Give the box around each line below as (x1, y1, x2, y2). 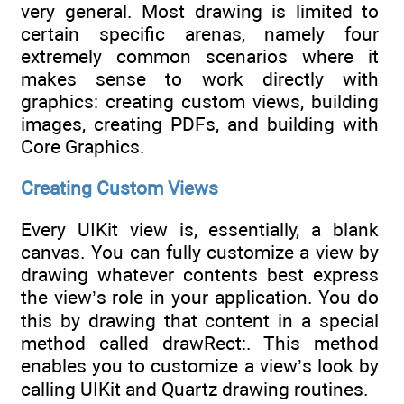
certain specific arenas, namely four (21, 22, 379, 45)
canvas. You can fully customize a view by (21, 241, 379, 264)
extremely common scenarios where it (21, 44, 379, 68)
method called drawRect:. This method (21, 332, 379, 355)
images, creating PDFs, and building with (21, 112, 379, 135)
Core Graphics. (21, 134, 145, 158)
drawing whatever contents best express (21, 263, 379, 287)
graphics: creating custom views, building (21, 89, 379, 113)
